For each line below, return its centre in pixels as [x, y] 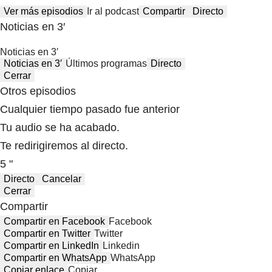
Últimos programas [106, 64]
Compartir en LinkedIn [51, 246]
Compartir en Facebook [54, 222]
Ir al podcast [113, 12]
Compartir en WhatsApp [55, 258]
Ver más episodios [43, 12]
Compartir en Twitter [47, 234]
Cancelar [62, 179]
